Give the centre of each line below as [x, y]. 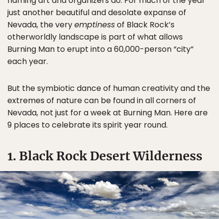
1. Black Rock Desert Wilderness [105, 156]
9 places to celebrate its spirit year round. [88, 125]
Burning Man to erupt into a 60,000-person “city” [100, 49]
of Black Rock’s [145, 25]
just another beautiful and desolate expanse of [97, 12]
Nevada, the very [41, 25]
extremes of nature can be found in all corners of [102, 100]
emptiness [95, 25]
